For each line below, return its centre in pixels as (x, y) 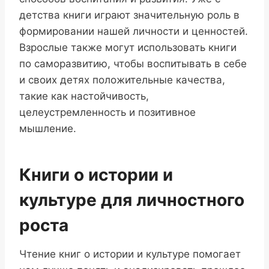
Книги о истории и (96, 175)
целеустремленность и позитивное (107, 113)
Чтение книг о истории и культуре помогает (130, 254)
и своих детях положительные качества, (122, 80)
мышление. (48, 129)
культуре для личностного (132, 200)
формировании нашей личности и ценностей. (134, 32)
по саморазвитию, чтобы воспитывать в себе (133, 64)
